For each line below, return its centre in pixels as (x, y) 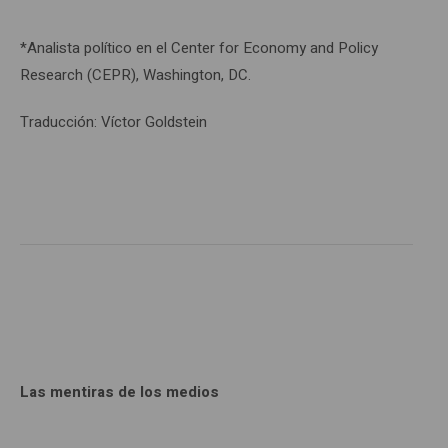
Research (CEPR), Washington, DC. (135, 74)
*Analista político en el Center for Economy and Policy (199, 47)
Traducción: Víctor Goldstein (113, 121)
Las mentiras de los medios (119, 391)
